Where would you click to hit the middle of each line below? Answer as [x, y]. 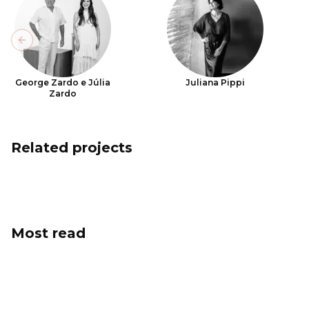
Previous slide [58, 46]
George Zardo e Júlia [63, 82]
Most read [48, 233]
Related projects [72, 148]
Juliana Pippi [216, 82]
